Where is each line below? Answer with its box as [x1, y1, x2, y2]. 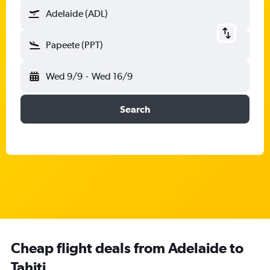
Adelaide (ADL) [46, 8, 108, 19]
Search [120, 104, 150, 115]
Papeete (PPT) [46, 39, 103, 51]
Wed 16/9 [91, 71, 133, 82]
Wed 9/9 [46, 71, 83, 82]
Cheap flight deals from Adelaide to [11, 239, 243, 256]
